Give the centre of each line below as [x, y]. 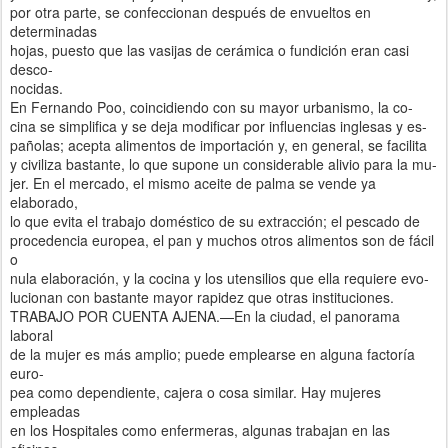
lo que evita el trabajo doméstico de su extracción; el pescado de [215, 220]
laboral [31, 334]
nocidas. [36, 87]
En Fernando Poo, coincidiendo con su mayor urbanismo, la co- [211, 106]
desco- [31, 68]
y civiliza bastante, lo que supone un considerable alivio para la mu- [223, 163]
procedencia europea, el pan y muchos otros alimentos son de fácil [222, 239]
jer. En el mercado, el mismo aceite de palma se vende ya [193, 182]
